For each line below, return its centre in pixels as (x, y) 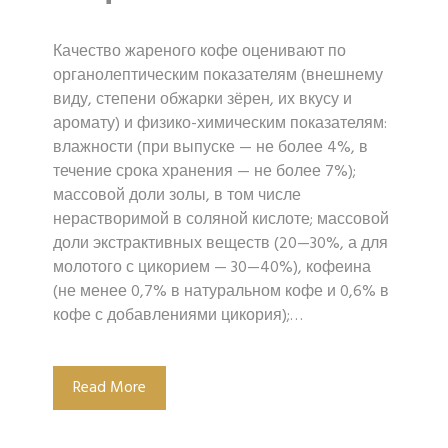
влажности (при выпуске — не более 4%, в (210, 148)
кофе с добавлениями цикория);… (178, 316)
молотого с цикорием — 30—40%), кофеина (212, 268)
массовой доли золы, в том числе (177, 196)
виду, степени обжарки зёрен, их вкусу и (202, 100)
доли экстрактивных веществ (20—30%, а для (220, 244)
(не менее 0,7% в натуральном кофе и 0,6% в (221, 292)
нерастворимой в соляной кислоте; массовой (221, 220)
